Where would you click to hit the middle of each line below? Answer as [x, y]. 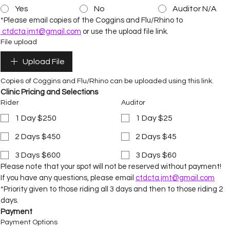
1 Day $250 [36, 118]
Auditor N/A [195, 9]
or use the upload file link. [125, 32]
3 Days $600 [38, 155]
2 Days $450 [38, 137]
